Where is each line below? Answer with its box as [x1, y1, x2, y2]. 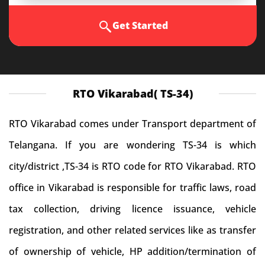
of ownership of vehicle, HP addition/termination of [9, 245, 256, 258]
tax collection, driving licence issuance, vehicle [9, 202, 256, 215]
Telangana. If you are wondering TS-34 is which [9, 138, 256, 151]
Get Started [112, 19, 168, 32]
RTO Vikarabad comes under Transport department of [9, 117, 256, 130]
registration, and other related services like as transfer [9, 224, 256, 237]
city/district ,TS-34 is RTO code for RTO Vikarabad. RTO [9, 160, 256, 173]
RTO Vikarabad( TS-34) [72, 86, 193, 101]
